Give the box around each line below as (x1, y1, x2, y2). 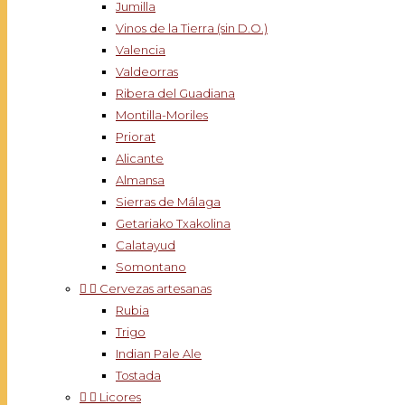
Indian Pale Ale (116, 346, 202, 361)
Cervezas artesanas (99, 281, 212, 296)
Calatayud (116, 238, 175, 252)
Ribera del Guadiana (116, 86, 235, 100)
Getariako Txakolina (116, 216, 231, 231)
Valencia (116, 42, 165, 57)
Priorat (116, 129, 155, 144)
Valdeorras (116, 64, 178, 79)
